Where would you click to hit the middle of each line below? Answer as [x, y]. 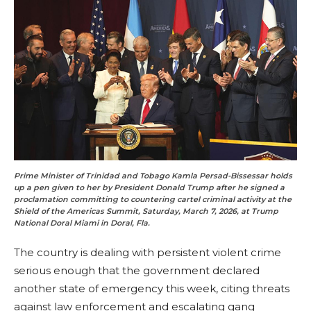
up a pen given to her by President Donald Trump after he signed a [149, 188]
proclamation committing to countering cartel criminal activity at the [153, 200]
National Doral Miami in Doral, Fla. [82, 223]
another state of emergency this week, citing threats [152, 289]
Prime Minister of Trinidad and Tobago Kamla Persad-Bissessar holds [153, 176]
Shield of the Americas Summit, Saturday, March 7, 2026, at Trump [146, 211]
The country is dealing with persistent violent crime [148, 253]
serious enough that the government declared [137, 271]
